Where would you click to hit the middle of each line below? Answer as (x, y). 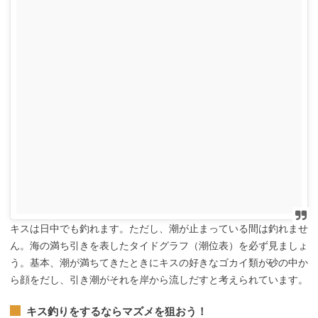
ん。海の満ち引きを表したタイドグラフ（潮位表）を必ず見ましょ (159, 245)
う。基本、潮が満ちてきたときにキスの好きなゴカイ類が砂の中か (159, 262)
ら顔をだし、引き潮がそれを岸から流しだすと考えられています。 (159, 279)
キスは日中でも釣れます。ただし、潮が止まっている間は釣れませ (159, 228)
